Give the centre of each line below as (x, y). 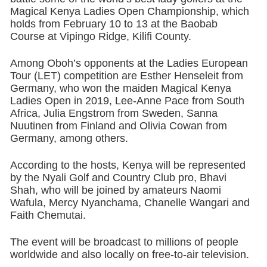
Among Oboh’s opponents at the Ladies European (129, 63)
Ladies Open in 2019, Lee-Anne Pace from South (127, 101)
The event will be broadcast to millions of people (124, 242)
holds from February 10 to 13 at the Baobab (114, 24)
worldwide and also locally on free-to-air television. (129, 254)
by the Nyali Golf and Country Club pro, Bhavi (118, 178)
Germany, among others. (69, 138)
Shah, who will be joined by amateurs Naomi (115, 190)
